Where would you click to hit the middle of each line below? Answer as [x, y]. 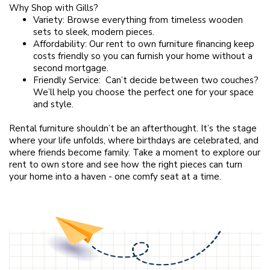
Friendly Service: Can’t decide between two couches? [146, 80]
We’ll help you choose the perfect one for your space [143, 92]
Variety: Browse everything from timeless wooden [138, 20]
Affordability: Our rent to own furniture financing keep [144, 44]
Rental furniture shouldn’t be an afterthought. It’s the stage [133, 128]
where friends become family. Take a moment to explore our [135, 152]
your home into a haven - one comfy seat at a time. [115, 176]
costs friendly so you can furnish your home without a [143, 56]
